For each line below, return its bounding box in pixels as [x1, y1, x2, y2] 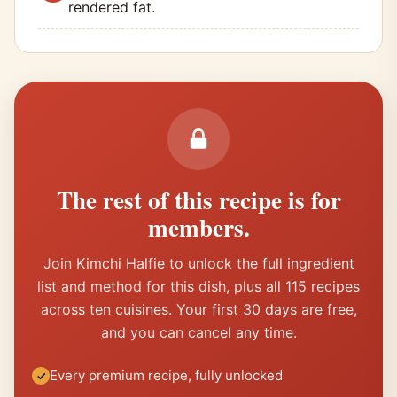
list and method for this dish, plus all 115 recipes [37, 277, 360, 296]
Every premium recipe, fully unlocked [50, 367, 283, 385]
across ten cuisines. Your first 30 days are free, [40, 300, 357, 319]
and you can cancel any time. [100, 323, 297, 342]
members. [147, 210, 250, 245]
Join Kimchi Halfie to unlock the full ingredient [43, 254, 354, 273]
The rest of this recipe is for [56, 183, 341, 218]
